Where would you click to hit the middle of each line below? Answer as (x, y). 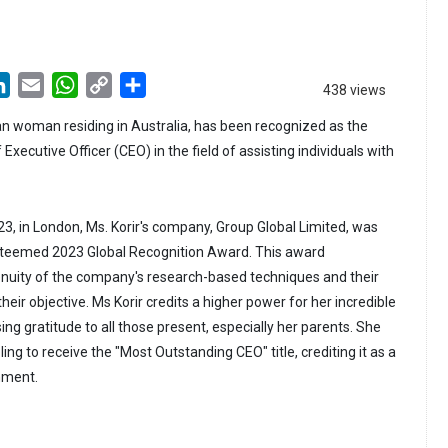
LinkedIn (40, 84)
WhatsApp (114, 84)
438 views (354, 90)
